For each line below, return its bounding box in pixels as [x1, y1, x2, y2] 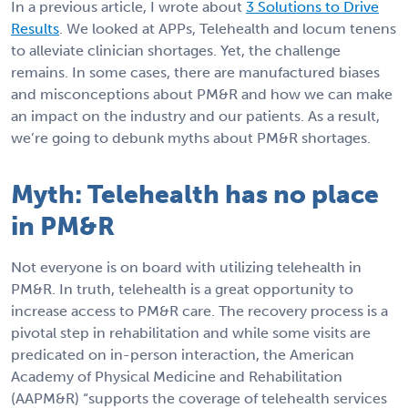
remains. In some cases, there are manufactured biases [11, 64, 380, 82]
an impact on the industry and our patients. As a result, [11, 107, 380, 126]
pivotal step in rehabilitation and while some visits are [11, 324, 371, 342]
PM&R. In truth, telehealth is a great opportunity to [11, 280, 353, 299]
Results [11, 20, 59, 38]
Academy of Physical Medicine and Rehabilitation [11, 368, 342, 386]
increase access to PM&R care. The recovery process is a [11, 302, 388, 321]
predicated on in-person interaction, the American [11, 346, 354, 364]
